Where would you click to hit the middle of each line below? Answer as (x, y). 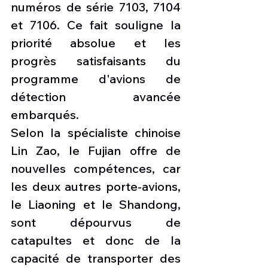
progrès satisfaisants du (96, 61)
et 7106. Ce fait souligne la (96, 25)
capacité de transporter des (96, 258)
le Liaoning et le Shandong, (96, 205)
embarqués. (46, 115)
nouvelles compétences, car (96, 169)
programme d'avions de (96, 79)
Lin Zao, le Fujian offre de (96, 151)
